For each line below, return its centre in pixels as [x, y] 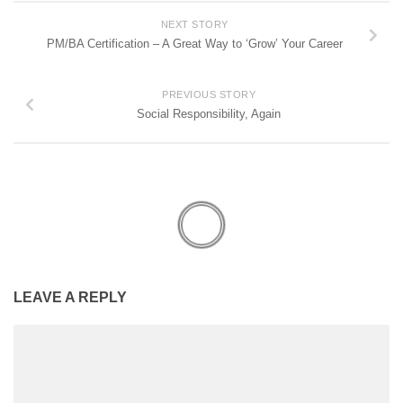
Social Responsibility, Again [209, 113]
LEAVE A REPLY [70, 297]
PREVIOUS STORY [209, 94]
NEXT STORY [194, 25]
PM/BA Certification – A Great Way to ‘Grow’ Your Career [194, 44]
